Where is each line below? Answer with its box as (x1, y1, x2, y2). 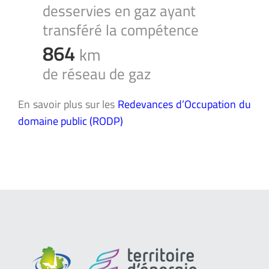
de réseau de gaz (43, 62, 151, 85)
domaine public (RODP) (18, 112, 123, 129)
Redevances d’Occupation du (118, 95, 252, 112)
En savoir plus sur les (18, 95, 118, 112)
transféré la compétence (43, 18, 199, 41)
